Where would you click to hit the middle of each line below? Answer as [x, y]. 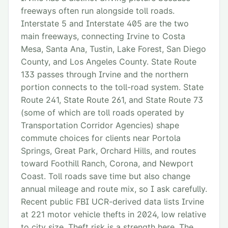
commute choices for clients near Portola [101, 138]
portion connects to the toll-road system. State [112, 87]
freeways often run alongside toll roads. [98, 11]
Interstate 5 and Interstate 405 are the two [105, 24]
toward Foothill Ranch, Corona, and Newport [107, 164]
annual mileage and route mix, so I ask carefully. [114, 189]
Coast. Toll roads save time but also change [106, 176]
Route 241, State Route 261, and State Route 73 [112, 100]
